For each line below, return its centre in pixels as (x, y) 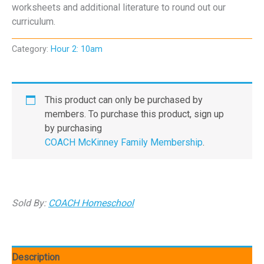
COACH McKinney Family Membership (124, 142)
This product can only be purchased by (124, 100)
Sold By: (30, 203)
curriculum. (34, 21)
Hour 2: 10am (77, 49)
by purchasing (73, 128)
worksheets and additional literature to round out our (119, 7)
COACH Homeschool (91, 203)
